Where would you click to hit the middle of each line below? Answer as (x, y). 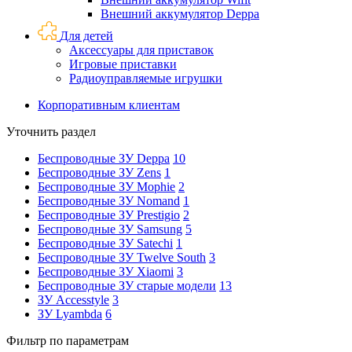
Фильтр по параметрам (68, 341)
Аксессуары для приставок (141, 50)
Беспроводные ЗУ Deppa (104, 158)
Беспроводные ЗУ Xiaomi (106, 271)
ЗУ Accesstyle (73, 300)
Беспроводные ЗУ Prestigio (109, 215)
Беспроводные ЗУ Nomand (109, 201)
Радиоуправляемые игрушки (146, 78)
